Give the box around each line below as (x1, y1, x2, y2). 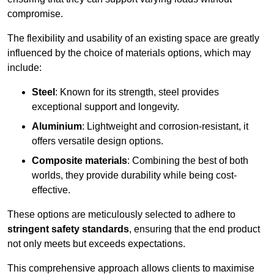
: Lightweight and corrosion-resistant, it (82, 121, 248, 132)
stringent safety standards (7, 224, 129, 235)
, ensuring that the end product (129, 224, 260, 235)
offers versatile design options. (32, 136, 163, 147)
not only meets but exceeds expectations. (7, 239, 185, 250)
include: (7, 62, 42, 73)
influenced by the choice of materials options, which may (7, 48, 251, 59)
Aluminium (32, 121, 82, 132)
